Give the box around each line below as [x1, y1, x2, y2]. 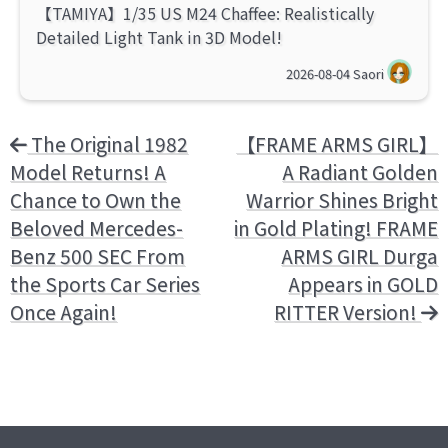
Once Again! [10, 298, 117, 327]
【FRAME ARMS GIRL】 [236, 130, 438, 159]
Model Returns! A [10, 158, 166, 187]
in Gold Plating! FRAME [234, 214, 438, 243]
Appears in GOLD [288, 270, 438, 299]
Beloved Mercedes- [10, 214, 183, 243]
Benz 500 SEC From [10, 242, 185, 271]
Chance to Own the [10, 186, 181, 215]
